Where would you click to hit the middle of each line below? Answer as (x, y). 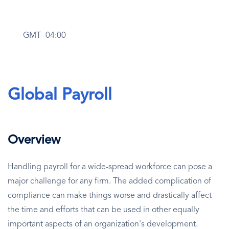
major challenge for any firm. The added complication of (109, 182)
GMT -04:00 (44, 36)
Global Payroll (60, 96)
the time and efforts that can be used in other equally (104, 210)
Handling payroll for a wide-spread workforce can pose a (110, 167)
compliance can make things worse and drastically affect (110, 196)
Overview (34, 141)
